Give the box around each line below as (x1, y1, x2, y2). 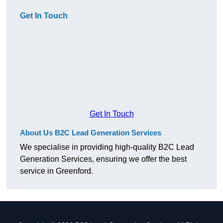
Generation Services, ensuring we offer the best (20, 154, 187, 163)
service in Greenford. (20, 166, 93, 175)
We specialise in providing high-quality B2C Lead (20, 142, 194, 151)
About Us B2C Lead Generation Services (20, 128, 161, 137)
